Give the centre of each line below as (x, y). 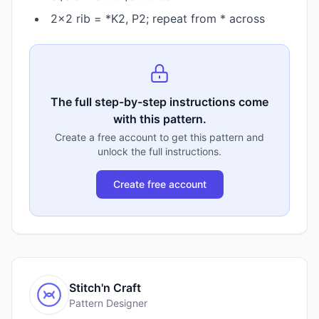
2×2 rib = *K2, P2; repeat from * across (158, 19)
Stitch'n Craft (105, 288)
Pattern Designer (108, 303)
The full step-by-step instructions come (159, 102)
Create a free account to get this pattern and (159, 137)
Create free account (159, 184)
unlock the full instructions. (159, 151)
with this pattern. (159, 119)
